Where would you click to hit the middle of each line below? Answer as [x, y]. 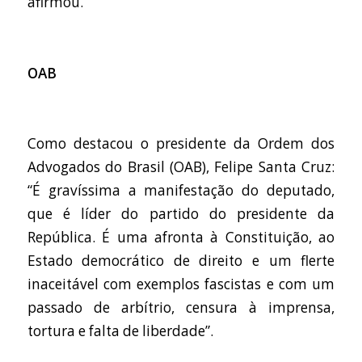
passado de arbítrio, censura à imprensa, [181, 308]
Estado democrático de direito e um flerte [181, 261]
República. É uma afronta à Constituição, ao [181, 238]
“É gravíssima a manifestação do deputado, [181, 191]
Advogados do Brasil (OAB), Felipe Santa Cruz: [181, 167]
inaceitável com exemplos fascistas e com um [181, 284]
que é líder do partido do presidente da [181, 214]
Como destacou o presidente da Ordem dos [181, 144]
